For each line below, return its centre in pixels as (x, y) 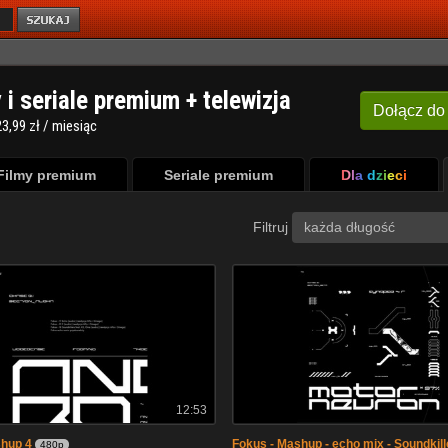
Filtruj (272, 226)
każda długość (349, 227)
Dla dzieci (373, 175)
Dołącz (398, 110)
